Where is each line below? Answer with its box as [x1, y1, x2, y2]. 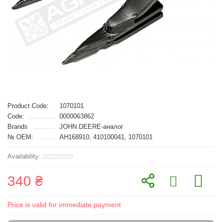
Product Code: [7, 102, 49, 110]
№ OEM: [7, 133, 33, 141]
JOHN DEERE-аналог [59, 123, 123, 130]
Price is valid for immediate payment [7, 201, 121, 209]
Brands [7, 123, 28, 130]
